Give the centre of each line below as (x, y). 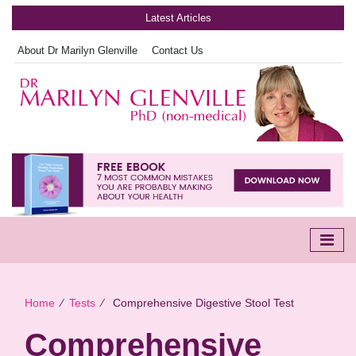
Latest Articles (178, 18)
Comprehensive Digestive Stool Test (202, 302)
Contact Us (178, 50)
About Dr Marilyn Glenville (77, 50)
